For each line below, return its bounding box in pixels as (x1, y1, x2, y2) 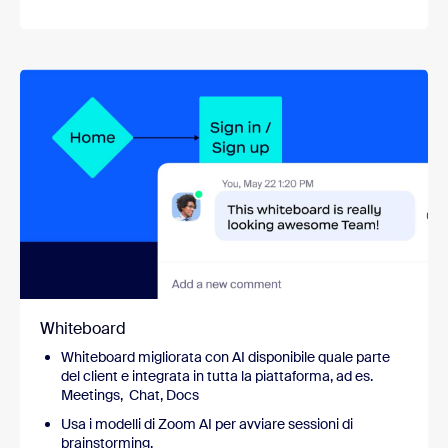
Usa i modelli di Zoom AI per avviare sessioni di (61, 415, 353, 434)
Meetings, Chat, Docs (61, 386, 202, 405)
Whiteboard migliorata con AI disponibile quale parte (61, 348, 390, 367)
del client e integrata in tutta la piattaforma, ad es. (61, 367, 373, 386)
